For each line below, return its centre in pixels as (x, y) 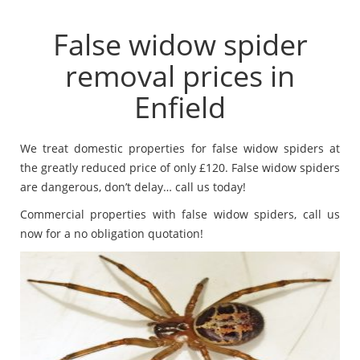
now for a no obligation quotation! (112, 233)
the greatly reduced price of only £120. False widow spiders (180, 167)
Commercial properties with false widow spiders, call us (180, 214)
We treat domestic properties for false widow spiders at (180, 148)
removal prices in (180, 76)
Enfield (180, 107)
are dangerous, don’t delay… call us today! (133, 186)
